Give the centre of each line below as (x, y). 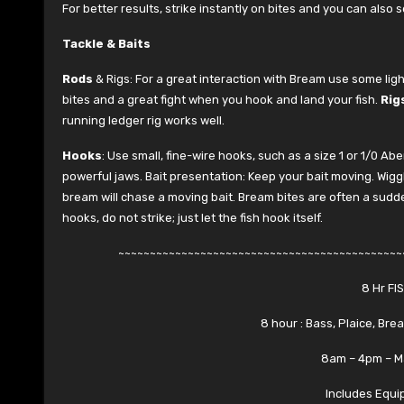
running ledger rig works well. (143, 120)
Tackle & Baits (106, 44)
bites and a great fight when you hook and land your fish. (221, 100)
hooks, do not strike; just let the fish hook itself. (193, 218)
